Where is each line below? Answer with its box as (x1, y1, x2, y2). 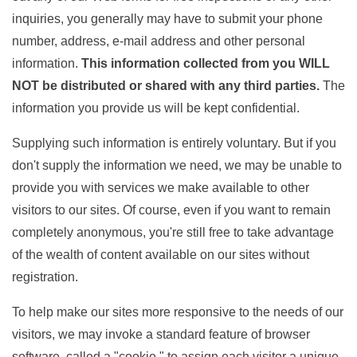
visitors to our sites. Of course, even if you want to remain (12, 203, 331, 217)
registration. (12, 270, 78, 284)
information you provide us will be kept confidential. (12, 101, 300, 115)
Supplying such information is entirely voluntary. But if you (12, 136, 336, 150)
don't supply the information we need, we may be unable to (12, 159, 342, 172)
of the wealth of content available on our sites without (12, 248, 309, 261)
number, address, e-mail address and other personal (12, 34, 305, 48)
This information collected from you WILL (81, 57, 330, 70)
